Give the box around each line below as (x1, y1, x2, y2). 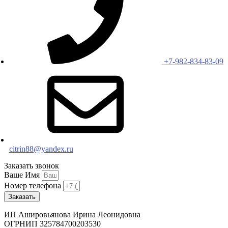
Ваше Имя (4, 170, 42, 180)
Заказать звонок (4, 161, 59, 170)
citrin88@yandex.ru (9, 145, 73, 154)
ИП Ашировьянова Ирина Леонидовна (4, 210, 140, 219)
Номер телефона (4, 181, 63, 190)
